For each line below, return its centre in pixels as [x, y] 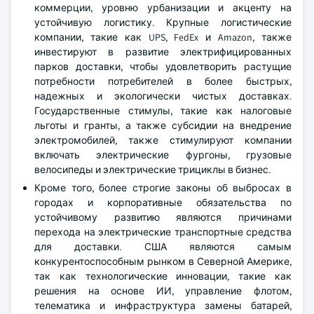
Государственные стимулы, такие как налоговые [163, 111]
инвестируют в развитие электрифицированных [163, 52]
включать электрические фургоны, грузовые [163, 155]
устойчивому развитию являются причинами [163, 217]
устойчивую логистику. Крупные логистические [163, 22]
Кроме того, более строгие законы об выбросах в [163, 188]
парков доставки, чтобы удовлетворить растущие [163, 67]
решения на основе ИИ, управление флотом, [163, 291]
